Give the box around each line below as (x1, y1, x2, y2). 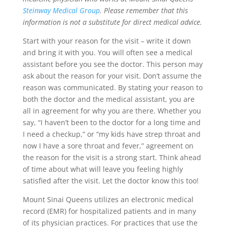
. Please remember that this (99, 6, 188, 15)
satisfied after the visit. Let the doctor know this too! (22, 176, 199, 185)
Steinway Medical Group (22, 6, 100, 15)
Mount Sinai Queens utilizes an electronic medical (22, 195, 194, 204)
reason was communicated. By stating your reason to (22, 83, 203, 92)
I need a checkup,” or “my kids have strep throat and (22, 129, 201, 139)
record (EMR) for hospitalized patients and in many (22, 206, 196, 216)
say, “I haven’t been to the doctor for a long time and (22, 118, 201, 127)
